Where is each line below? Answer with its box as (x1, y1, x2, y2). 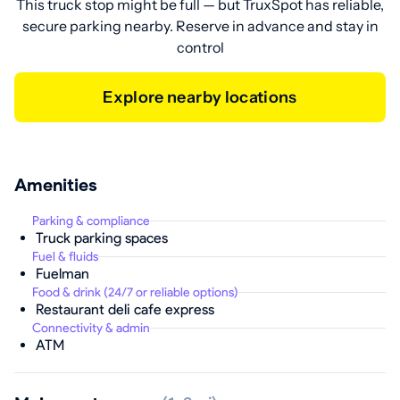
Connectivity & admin (32, 321, 150, 336)
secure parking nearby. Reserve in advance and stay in (21, 17, 379, 35)
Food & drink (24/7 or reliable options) (32, 285, 238, 300)
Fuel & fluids (32, 249, 98, 264)
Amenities (14, 174, 97, 196)
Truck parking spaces (36, 229, 168, 246)
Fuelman (36, 265, 89, 282)
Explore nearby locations (112, 87, 297, 107)
